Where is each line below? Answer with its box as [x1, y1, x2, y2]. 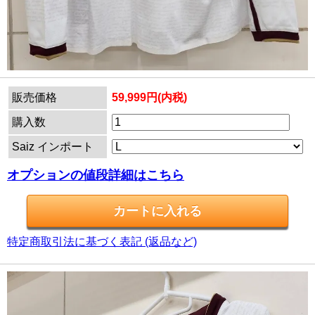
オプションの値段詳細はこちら [7, 167, 184, 182]
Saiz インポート [12, 140, 94, 153]
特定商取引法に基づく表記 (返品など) [7, 235, 197, 247]
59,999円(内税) [112, 91, 187, 103]
